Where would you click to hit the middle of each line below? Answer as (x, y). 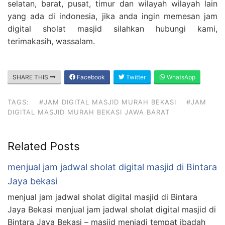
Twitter (135, 77)
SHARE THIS (31, 77)
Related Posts (44, 146)
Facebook (90, 77)
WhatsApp (180, 77)
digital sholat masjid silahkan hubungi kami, (113, 28)
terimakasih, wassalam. (51, 41)
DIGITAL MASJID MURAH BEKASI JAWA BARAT (89, 112)
